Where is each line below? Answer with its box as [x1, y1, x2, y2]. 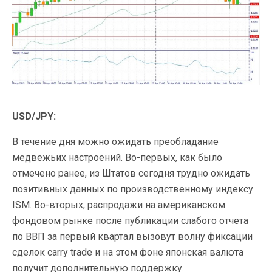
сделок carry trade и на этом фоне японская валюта [12, 246, 243, 258]
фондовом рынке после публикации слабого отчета [12, 214, 248, 226]
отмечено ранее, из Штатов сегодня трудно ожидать [12, 167, 250, 179]
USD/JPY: [12, 110, 56, 122]
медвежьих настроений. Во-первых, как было [12, 151, 222, 163]
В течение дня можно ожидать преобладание [12, 135, 219, 148]
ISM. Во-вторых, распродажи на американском [12, 199, 225, 211]
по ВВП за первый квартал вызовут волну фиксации [12, 230, 253, 242]
